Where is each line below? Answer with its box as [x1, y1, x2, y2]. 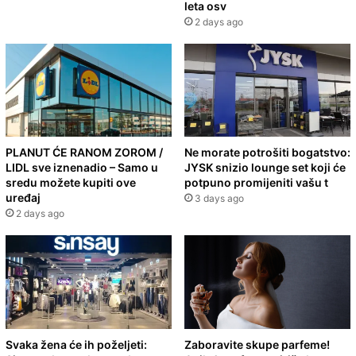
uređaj [6, 191, 41, 205]
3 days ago [195, 192, 244, 205]
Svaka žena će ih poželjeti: [6, 338, 147, 352]
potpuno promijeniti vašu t [184, 176, 328, 190]
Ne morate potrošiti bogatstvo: [184, 145, 350, 160]
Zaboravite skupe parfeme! [184, 338, 330, 352]
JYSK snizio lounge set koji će [184, 161, 346, 175]
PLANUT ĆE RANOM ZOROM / [6, 145, 163, 160]
